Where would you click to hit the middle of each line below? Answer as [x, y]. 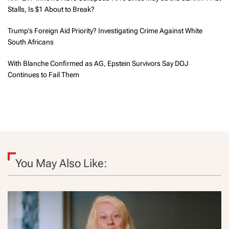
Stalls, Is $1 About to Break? [51, 9]
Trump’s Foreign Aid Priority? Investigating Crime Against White [105, 31]
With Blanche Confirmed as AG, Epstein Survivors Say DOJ [98, 63]
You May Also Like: [61, 163]
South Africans [31, 42]
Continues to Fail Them [43, 75]
